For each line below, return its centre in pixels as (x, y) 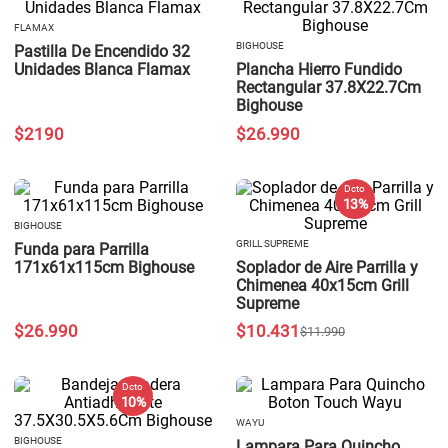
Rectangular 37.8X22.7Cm (328, 88)
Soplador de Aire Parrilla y (327, 267)
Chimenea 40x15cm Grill (322, 285)
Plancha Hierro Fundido (319, 70)
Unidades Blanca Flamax (102, 70)
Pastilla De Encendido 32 (102, 52)
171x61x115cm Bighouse (104, 267)
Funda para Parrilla (81, 249)
